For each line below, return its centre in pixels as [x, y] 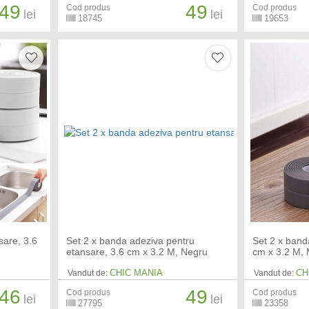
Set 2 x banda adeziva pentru [130, 241]
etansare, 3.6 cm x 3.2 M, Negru [137, 252]
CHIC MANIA [136, 273]
